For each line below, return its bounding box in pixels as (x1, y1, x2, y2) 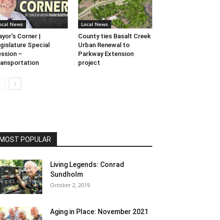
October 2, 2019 (50, 181, 90, 189)
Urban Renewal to (78, 41, 130, 49)
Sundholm (50, 170, 83, 179)
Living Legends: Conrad (50, 161, 124, 169)
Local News (81, 21, 108, 28)
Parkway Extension (78, 50, 134, 58)
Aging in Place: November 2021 (50, 208, 148, 216)
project (78, 59, 100, 67)
